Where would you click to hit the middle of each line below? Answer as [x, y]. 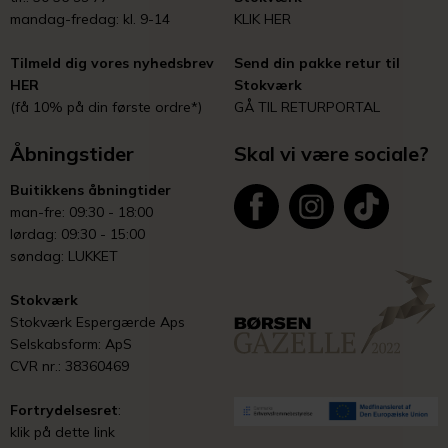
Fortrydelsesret [64, 409]
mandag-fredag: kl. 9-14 [90, 18]
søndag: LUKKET [64, 255]
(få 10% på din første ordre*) [106, 106]
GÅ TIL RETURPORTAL [307, 106]
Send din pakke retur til [317, 62]
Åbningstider [72, 153]
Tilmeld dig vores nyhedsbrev [112, 62]
